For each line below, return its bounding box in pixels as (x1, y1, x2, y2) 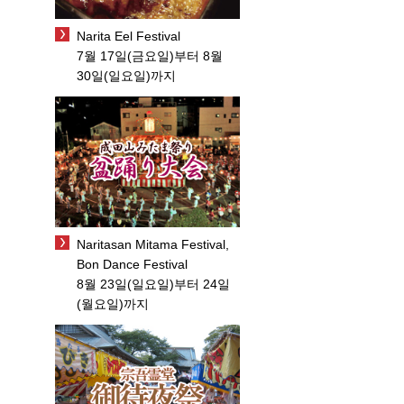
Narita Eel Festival (77, 29, 180, 44)
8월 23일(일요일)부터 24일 (77, 276, 230, 291)
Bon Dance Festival (77, 256, 188, 271)
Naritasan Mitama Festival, (77, 236, 229, 252)
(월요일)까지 (77, 296, 149, 311)
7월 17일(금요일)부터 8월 (77, 49, 223, 64)
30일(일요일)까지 (77, 69, 176, 84)
